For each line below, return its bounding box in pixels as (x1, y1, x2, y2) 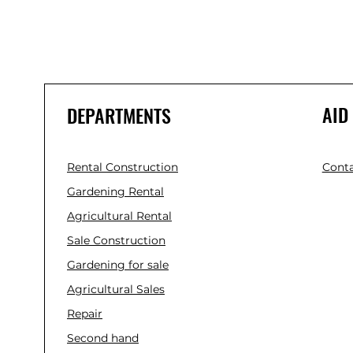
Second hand (67, 331, 139, 345)
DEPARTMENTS (67, 101, 171, 129)
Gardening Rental (67, 184, 164, 199)
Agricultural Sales (67, 282, 165, 296)
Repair (67, 307, 102, 321)
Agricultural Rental (67, 209, 172, 223)
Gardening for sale (67, 258, 169, 272)
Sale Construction (67, 233, 165, 247)
